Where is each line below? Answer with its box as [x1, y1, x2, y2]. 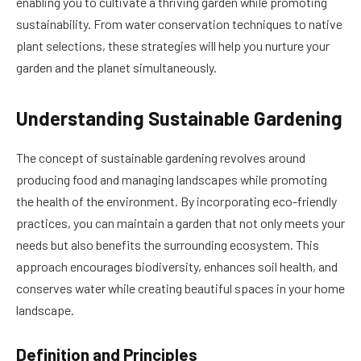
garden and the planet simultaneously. [16, 59, 217, 75]
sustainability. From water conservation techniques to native [16, 15, 342, 31]
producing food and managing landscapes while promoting [16, 171, 327, 187]
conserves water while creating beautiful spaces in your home [16, 280, 345, 296]
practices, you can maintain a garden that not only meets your [16, 214, 345, 230]
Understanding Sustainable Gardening [16, 106, 342, 130]
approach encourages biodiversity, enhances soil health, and [16, 258, 338, 274]
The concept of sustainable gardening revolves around [16, 149, 305, 165]
